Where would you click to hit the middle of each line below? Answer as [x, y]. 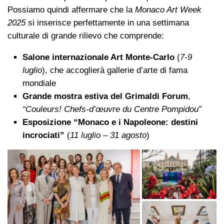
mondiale [39, 83]
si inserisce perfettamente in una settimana [107, 22]
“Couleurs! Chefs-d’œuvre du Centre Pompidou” [112, 109]
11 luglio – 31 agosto [108, 135]
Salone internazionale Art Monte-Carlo [98, 57]
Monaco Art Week [168, 9]
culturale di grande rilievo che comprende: [86, 35]
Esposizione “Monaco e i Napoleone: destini [110, 122]
